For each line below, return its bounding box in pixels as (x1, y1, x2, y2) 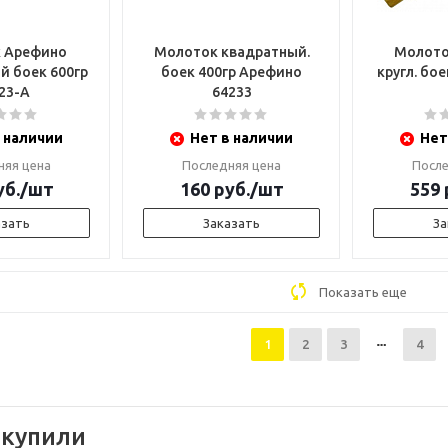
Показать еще (319, 285, 407, 299)
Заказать (203, 216, 260, 230)
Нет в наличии (190, 130, 293, 146)
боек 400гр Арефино (161, 64, 302, 80)
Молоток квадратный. (153, 44, 310, 60)
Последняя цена (182, 158, 281, 172)
